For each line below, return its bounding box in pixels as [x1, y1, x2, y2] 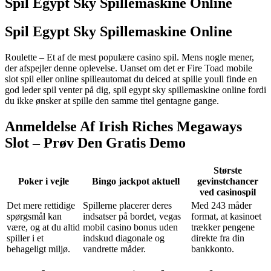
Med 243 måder [191, 200, 252, 211]
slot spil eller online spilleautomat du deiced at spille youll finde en [5, 73, 257, 84]
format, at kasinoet [191, 211, 261, 221]
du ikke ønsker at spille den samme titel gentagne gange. [5, 95, 219, 106]
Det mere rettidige [7, 200, 75, 211]
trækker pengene [191, 221, 255, 232]
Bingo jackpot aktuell [92, 175, 180, 186]
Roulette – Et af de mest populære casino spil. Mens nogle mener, [5, 51, 254, 62]
